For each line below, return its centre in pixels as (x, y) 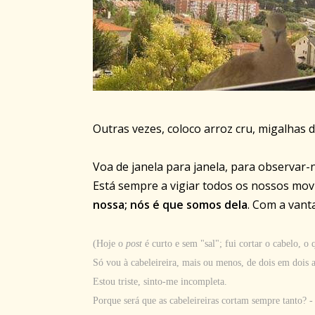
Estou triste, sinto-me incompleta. (160, 282)
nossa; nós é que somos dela (170, 205)
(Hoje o (109, 244)
